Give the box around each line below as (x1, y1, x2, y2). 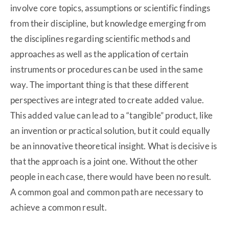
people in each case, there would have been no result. (10, 171, 212, 182)
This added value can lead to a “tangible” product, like (10, 110, 213, 121)
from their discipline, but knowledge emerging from (10, 18, 207, 29)
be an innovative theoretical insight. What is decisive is (10, 141, 217, 152)
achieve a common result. (10, 202, 107, 213)
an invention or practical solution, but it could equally (10, 125, 211, 136)
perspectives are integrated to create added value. (10, 95, 204, 106)
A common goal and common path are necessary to (10, 187, 203, 198)
